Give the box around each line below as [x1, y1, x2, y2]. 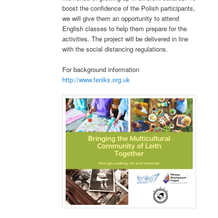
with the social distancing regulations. [62, 44, 168, 54]
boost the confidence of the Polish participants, [62, 3, 196, 13]
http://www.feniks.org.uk [62, 75, 130, 85]
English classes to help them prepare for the [62, 24, 187, 34]
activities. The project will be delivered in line [62, 34, 189, 44]
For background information [62, 65, 140, 74]
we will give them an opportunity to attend [62, 14, 180, 23]
